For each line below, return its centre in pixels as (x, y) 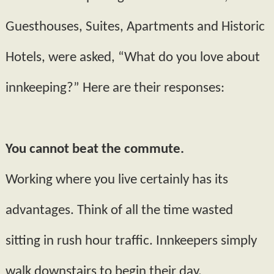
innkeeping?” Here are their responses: (115, 89)
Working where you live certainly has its (117, 180)
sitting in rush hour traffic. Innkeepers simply (131, 242)
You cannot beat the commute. (94, 150)
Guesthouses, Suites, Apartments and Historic (135, 28)
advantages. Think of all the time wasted (119, 211)
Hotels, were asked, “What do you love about (132, 58)
